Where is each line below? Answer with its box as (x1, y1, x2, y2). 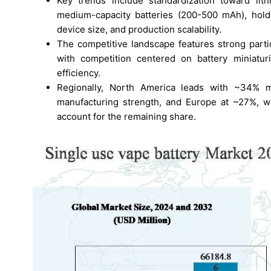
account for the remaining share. (57, 111, 196, 123)
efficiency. (57, 67, 100, 79)
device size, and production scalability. (57, 24, 221, 36)
